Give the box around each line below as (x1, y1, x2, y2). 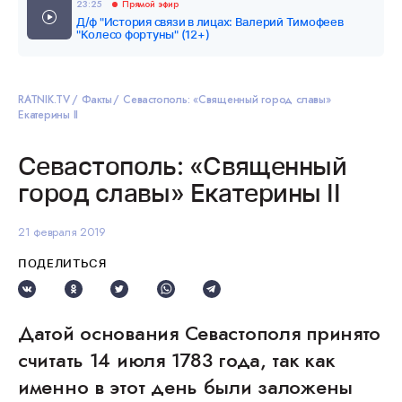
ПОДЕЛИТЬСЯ (18, 256, 107, 270)
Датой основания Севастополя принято (18, 319, 381, 347)
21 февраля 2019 (18, 223, 107, 240)
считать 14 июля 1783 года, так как (18, 345, 336, 374)
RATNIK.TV (18, 92, 70, 108)
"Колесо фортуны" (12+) (76, 27, 210, 41)
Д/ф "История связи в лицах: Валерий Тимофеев (76, 14, 344, 29)
